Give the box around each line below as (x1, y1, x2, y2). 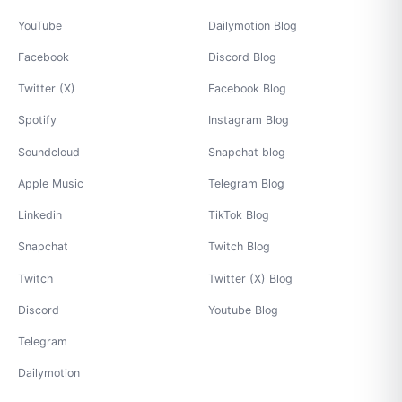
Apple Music (18, 176, 83, 190)
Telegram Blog (208, 176, 284, 190)
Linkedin (18, 208, 62, 223)
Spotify (18, 113, 57, 127)
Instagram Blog (208, 113, 289, 127)
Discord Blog (208, 49, 276, 64)
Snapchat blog (208, 144, 285, 159)
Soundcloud (18, 144, 80, 159)
